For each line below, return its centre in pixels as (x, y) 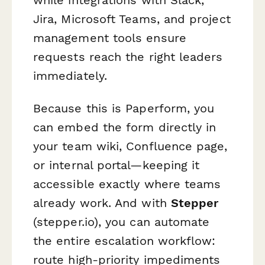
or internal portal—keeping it (117, 165)
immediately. (70, 76)
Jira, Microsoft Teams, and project (132, 19)
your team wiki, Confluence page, (130, 146)
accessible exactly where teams (127, 184)
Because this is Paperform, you (124, 109)
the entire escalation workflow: (125, 241)
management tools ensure (110, 38)
